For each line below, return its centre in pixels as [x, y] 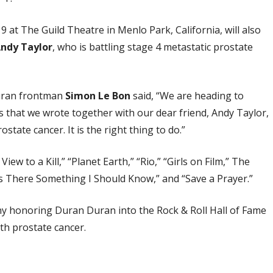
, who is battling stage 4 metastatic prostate [153, 47]
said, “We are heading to [187, 95]
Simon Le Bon [98, 95]
